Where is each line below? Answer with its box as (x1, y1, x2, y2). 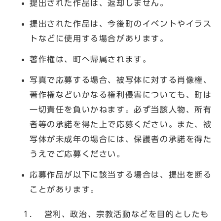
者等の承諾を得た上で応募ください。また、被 (30, 120, 212, 128)
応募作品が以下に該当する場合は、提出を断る (30, 170, 212, 179)
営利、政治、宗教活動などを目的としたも (36, 210, 209, 218)
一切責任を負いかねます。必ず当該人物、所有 (30, 105, 212, 113)
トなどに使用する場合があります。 (30, 34, 169, 42)
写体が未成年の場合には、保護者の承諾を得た (30, 135, 212, 143)
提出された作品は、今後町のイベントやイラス (30, 19, 212, 28)
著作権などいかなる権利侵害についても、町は (30, 90, 212, 99)
